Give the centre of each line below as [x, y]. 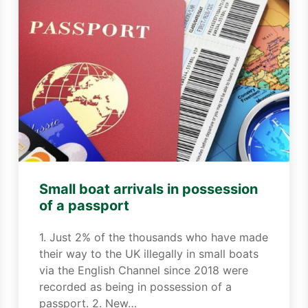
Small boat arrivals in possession [148, 189]
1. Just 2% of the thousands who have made [153, 237]
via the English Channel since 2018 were [143, 270]
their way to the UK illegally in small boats [148, 254]
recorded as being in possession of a [135, 287]
